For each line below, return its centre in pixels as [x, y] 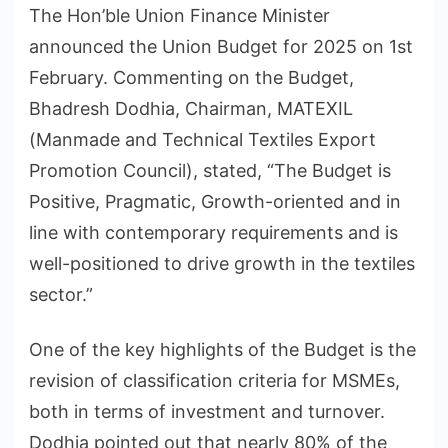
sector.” [61, 295]
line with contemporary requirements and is [213, 233]
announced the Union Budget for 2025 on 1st [221, 47]
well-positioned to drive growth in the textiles [222, 264]
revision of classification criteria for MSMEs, [214, 381]
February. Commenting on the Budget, [191, 78]
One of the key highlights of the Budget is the [222, 350]
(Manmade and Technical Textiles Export [202, 140]
